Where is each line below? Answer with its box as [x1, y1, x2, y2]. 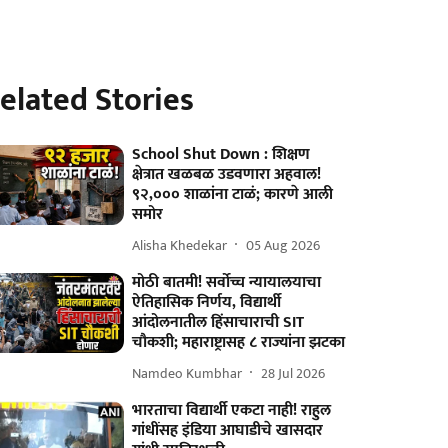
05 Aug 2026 [246, 233, 321, 257]
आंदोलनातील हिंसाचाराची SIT [132, 309, 305, 336]
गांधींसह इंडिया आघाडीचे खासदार [132, 417, 324, 444]
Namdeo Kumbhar [132, 361, 243, 385]
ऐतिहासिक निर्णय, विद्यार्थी [132, 289, 282, 316]
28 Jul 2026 [261, 361, 326, 385]
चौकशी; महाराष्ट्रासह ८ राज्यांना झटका [132, 329, 346, 356]
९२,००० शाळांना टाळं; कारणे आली [132, 181, 334, 208]
